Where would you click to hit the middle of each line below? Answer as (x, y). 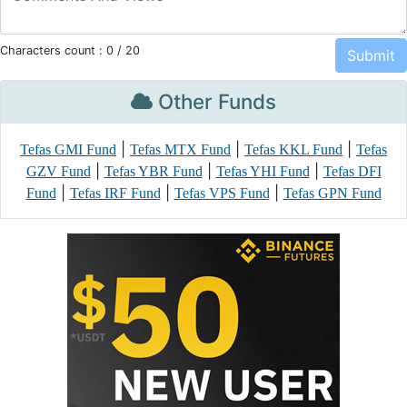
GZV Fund (58, 171)
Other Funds (214, 101)
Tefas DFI (352, 171)
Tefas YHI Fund (263, 171)
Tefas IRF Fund (115, 193)
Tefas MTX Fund (180, 149)
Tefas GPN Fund (332, 193)
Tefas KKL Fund (293, 149)
